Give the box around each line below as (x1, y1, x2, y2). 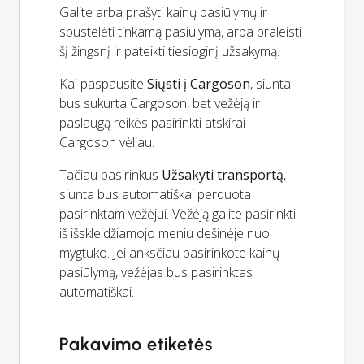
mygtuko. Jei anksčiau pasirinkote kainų (59, 244, 279, 262)
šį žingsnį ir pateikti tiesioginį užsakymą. (59, 42, 279, 61)
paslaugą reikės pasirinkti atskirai (59, 114, 245, 132)
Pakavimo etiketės (59, 333, 214, 356)
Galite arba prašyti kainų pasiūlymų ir (59, 3, 267, 22)
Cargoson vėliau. (59, 133, 154, 152)
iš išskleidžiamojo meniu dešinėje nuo (59, 224, 270, 243)
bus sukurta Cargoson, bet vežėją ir (59, 94, 260, 113)
